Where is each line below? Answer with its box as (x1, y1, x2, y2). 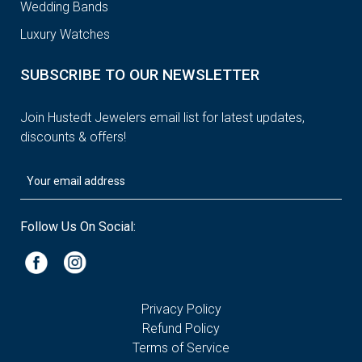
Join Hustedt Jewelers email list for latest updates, (20, 110, 305, 126)
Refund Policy (142, 321, 220, 337)
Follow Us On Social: (20, 219, 136, 235)
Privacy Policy (141, 301, 221, 318)
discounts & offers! (20, 129, 126, 145)
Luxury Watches (20, 27, 110, 43)
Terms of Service (133, 340, 229, 356)
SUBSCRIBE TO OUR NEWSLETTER (20, 65, 259, 85)
